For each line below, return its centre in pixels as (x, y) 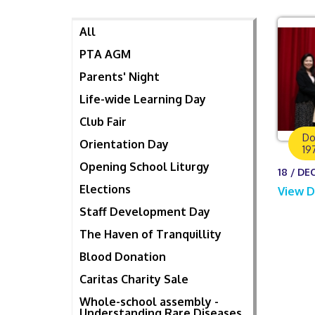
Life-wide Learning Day (143, 99)
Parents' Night (120, 77)
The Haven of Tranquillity (150, 234)
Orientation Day (124, 144)
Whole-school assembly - (149, 302)
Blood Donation (123, 257)
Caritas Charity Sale (134, 279)
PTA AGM (105, 54)
